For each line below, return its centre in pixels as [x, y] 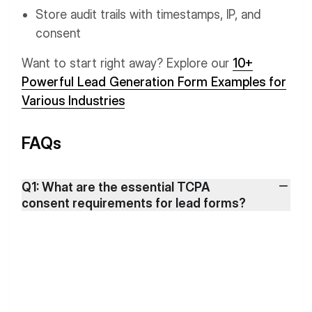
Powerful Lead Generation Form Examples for [154, 82]
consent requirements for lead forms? [134, 203]
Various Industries [73, 101]
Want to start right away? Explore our [127, 63]
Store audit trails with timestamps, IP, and [148, 14]
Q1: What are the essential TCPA [116, 187]
